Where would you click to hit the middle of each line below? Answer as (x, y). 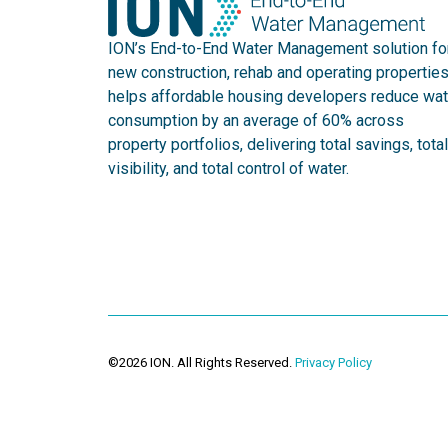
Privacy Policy (333, 362)
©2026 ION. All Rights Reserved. (200, 362)
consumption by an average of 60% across (256, 120)
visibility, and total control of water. (228, 168)
